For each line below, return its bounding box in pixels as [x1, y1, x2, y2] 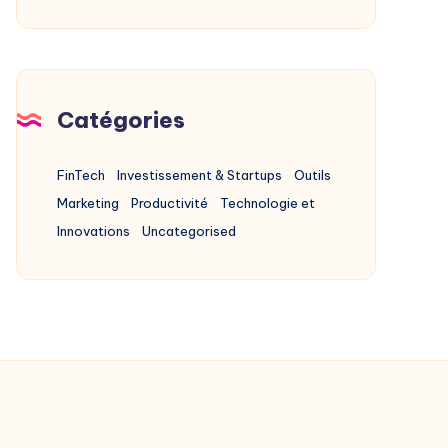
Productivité [131, 195, 208, 212]
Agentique [56, 16, 137, 37]
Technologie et [220, 195, 315, 212]
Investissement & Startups [117, 167, 282, 184]
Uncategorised [142, 223, 236, 240]
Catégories [57, 106, 185, 135]
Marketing [57, 195, 119, 212]
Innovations [57, 223, 130, 240]
